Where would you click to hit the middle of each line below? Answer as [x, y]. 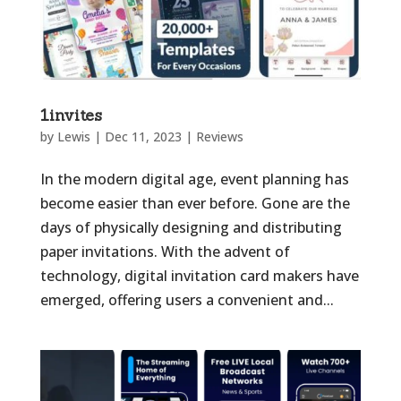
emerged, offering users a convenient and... [187, 300]
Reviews [219, 137]
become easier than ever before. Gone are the [195, 204]
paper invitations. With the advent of [165, 252]
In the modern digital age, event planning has [194, 179]
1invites [71, 115]
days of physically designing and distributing [191, 228]
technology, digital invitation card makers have [199, 276]
